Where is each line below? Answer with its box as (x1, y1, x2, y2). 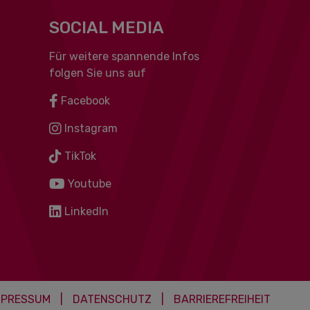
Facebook (57, 94, 110, 107)
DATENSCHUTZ (73, 293, 152, 306)
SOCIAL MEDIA (48, 18, 164, 37)
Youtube (64, 177, 111, 190)
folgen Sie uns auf (48, 66, 146, 80)
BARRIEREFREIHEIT (174, 293, 271, 306)
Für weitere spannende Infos (48, 50, 199, 63)
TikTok (61, 149, 96, 163)
